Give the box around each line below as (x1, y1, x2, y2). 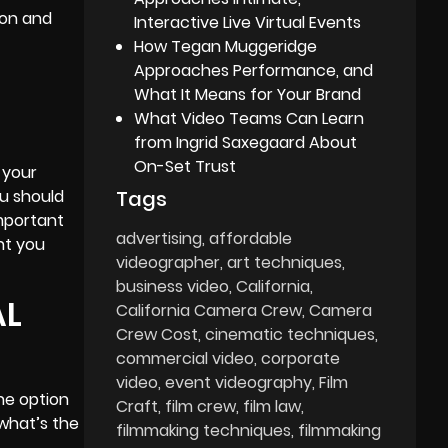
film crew (165, 394, 237, 418)
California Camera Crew (116, 298, 303, 322)
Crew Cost (116, 322, 199, 346)
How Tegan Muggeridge (134, 34, 318, 58)
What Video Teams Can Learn (134, 106, 365, 130)
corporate (261, 346, 341, 370)
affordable (209, 226, 293, 250)
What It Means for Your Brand (134, 82, 362, 106)
